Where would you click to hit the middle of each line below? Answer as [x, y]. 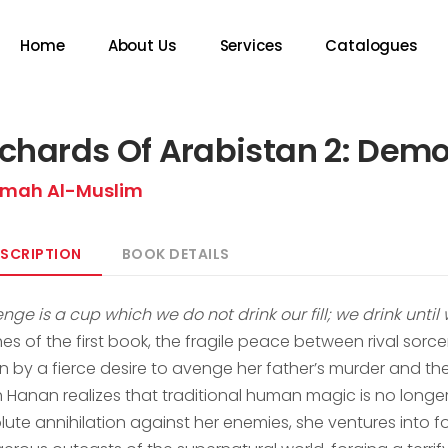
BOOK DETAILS [175, 254]
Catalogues [371, 46]
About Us [142, 46]
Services [251, 46]
